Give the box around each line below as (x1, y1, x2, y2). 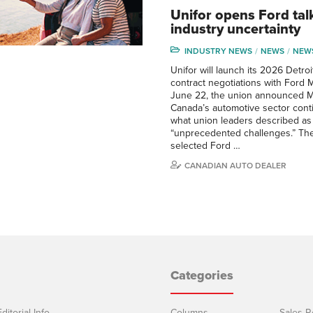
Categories (170, 267, 233, 283)
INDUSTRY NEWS (184, 45, 252, 56)
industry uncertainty (170, 20, 300, 38)
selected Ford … (170, 139, 240, 152)
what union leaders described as (170, 114, 312, 126)
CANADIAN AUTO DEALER (184, 160, 286, 170)
